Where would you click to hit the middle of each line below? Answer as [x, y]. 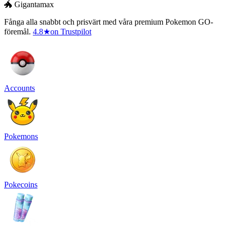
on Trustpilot [71, 32]
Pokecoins [21, 185]
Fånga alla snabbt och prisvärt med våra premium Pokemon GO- [109, 22]
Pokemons [21, 137]
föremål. [17, 32]
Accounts [20, 88]
